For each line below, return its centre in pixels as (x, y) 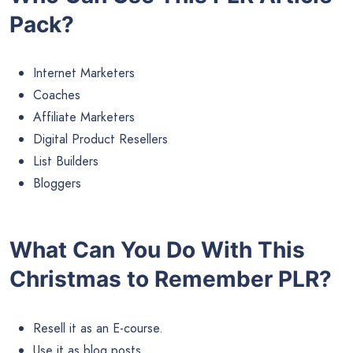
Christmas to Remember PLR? (171, 279)
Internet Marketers (84, 73)
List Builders (66, 162)
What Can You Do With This (157, 250)
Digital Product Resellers (100, 139)
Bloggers (57, 184)
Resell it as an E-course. (98, 328)
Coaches (57, 95)
